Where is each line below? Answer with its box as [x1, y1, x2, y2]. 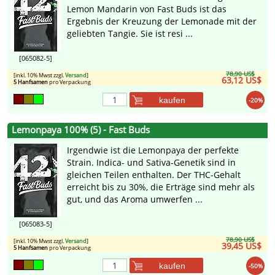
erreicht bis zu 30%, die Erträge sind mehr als [67, 181, 255, 193]
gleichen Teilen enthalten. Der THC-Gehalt [67, 169, 241, 181]
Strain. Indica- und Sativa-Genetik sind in [67, 157, 236, 169]
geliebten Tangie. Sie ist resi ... [67, 28, 193, 40]
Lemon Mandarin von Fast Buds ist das [67, 3, 227, 15]
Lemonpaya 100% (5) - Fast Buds [12, 123, 150, 137]
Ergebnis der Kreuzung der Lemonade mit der [67, 15, 257, 28]
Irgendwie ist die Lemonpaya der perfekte [67, 144, 239, 157]
